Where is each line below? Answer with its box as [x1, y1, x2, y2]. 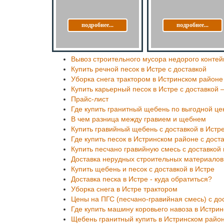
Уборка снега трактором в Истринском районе [71, 74, 223, 83]
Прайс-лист [71, 94, 108, 103]
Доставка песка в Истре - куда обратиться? [71, 174, 212, 183]
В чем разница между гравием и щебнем [71, 114, 206, 123]
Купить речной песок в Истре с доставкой [71, 64, 206, 73]
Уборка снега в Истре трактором [71, 184, 177, 193]
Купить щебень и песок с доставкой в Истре [71, 164, 214, 173]
